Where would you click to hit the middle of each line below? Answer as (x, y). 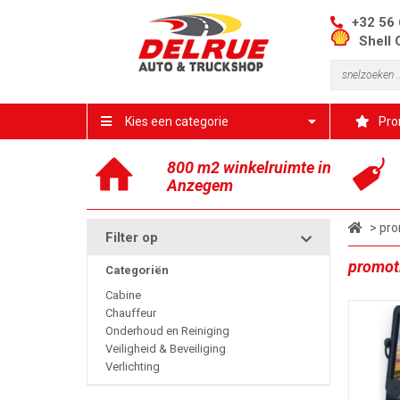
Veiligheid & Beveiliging (166, 349)
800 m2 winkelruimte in (249, 167)
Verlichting (133, 367)
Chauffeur (131, 313)
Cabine (123, 295)
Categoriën (137, 270)
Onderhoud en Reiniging (167, 331)
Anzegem (200, 185)
